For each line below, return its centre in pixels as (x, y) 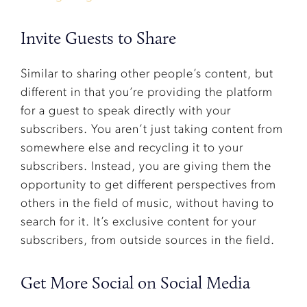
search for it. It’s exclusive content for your (138, 223)
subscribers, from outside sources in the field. (148, 241)
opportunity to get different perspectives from (148, 186)
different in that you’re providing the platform (147, 93)
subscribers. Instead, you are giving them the (146, 167)
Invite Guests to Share (98, 38)
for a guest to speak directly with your (126, 112)
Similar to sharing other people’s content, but (147, 75)
